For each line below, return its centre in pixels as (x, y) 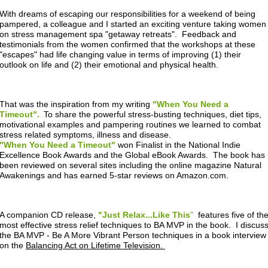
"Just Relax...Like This (144, 215)
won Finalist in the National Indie (178, 145)
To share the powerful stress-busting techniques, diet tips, (153, 114)
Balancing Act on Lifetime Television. (95, 245)
